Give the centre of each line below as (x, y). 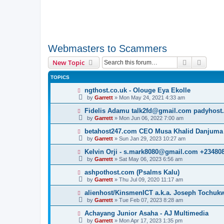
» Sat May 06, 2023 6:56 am (148, 159)
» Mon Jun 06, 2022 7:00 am (148, 118)
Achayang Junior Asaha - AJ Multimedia (146, 213)
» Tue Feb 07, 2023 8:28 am (148, 200)
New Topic (68, 62)
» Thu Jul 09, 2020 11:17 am (148, 179)
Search (199, 62)
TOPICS (60, 77)
